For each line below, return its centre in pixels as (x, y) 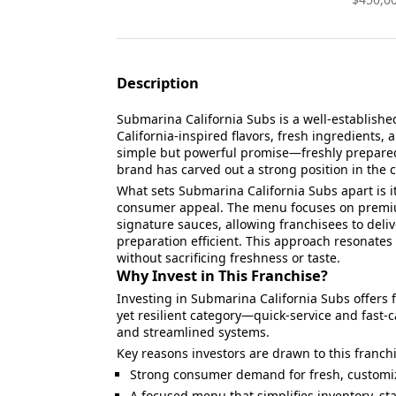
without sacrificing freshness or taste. (228, 258)
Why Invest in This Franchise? (222, 276)
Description (158, 83)
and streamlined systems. (193, 332)
